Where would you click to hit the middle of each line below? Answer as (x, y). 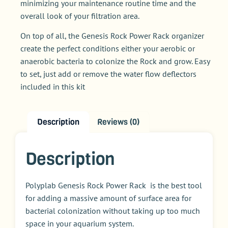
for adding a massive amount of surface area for (108, 198)
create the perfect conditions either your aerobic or (108, 49)
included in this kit (53, 87)
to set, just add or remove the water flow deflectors (108, 74)
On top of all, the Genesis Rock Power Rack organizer (112, 36)
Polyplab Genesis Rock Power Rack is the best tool (114, 186)
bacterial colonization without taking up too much (113, 211)
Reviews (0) (118, 122)
